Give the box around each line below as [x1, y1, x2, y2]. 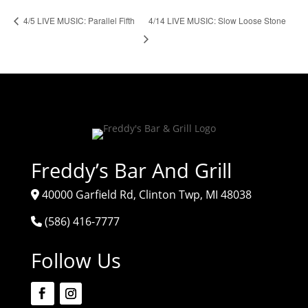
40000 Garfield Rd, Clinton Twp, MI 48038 [41, 186, 252, 202]
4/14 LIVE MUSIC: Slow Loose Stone [148, 14, 287, 26]
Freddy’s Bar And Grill [30, 156, 232, 184]
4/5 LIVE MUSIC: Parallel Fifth [21, 14, 135, 27]
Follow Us [30, 246, 121, 274]
